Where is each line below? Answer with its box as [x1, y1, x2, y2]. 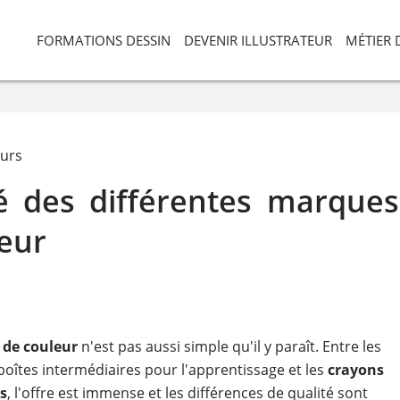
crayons [327, 360, 384, 379]
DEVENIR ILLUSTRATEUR [184, 31, 332, 49]
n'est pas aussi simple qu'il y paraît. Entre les [77, 337, 381, 356]
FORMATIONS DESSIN [37, 31, 171, 49]
